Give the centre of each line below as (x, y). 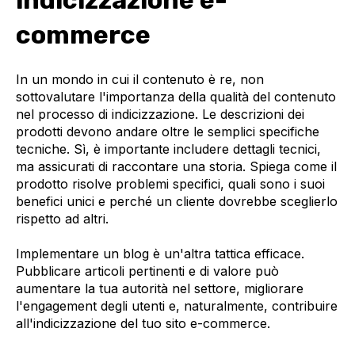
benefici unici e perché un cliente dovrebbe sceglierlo (177, 201)
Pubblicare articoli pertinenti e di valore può (147, 271)
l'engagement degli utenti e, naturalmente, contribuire (177, 305)
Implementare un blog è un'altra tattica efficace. (160, 253)
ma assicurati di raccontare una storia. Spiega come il (176, 166)
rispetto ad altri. (62, 218)
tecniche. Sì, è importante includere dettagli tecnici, (168, 149)
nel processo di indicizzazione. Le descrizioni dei (160, 114)
